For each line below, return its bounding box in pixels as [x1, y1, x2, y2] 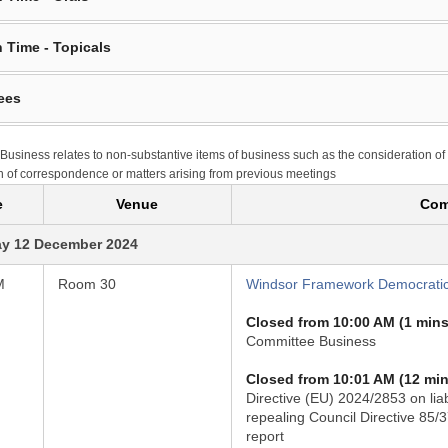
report [245, 428, 284, 444]
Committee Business [245, 333, 376, 349]
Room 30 [57, 276, 116, 292]
